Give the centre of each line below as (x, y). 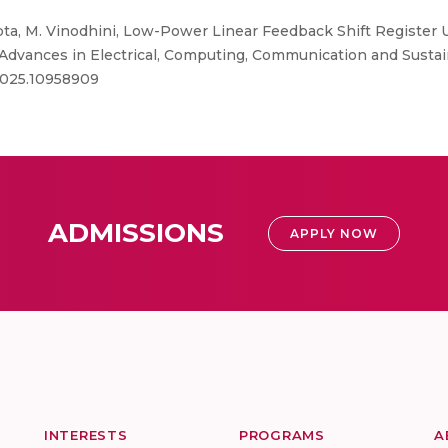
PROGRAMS (282, 435)
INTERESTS (86, 435)
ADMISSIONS (136, 233)
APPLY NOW (334, 233)
